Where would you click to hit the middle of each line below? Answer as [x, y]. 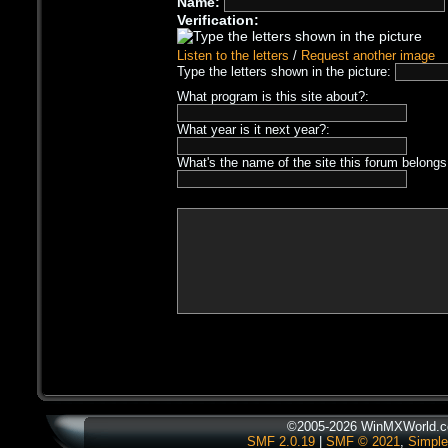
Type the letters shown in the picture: [286, 72]
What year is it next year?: [254, 130]
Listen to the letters [233, 56]
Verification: [218, 20]
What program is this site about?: [273, 97]
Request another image [368, 56]
